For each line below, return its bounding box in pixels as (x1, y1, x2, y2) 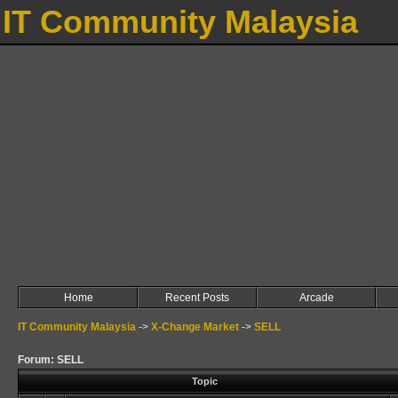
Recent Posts (165, 291, 229, 304)
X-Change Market (151, 321, 239, 333)
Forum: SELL (18, 354, 84, 366)
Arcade (298, 291, 334, 304)
